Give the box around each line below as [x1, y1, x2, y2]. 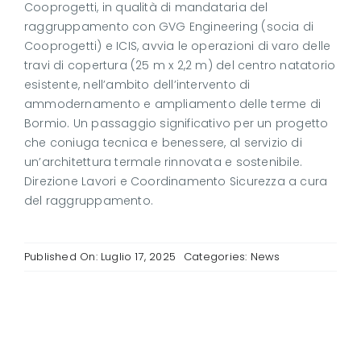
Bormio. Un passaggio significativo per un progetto [23, 115, 329, 132]
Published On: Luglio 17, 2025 [23, 249, 176, 265]
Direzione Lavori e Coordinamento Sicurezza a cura [23, 173, 328, 190]
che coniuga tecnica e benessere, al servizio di [23, 135, 302, 151]
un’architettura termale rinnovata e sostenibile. [23, 154, 303, 171]
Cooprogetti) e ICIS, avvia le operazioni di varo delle [23, 38, 331, 55]
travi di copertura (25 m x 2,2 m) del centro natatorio [23, 57, 336, 74]
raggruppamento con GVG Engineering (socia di [23, 19, 314, 35]
